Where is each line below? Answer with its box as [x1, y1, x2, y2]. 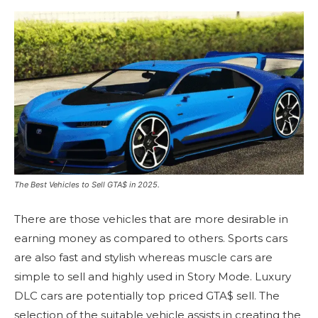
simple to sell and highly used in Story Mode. [14, 269, 252, 283]
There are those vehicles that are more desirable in [14, 212, 288, 226]
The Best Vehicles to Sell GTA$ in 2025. [14, 179, 160, 190]
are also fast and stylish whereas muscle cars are [14, 250, 273, 264]
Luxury [255, 269, 291, 283]
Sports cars [228, 231, 287, 245]
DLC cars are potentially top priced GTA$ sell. [14, 288, 256, 302]
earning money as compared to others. [14, 231, 225, 245]
